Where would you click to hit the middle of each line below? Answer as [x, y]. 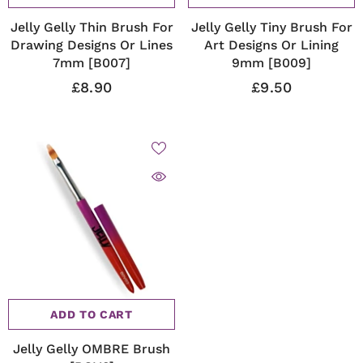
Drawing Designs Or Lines [92, 45]
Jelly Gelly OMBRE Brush [92, 349]
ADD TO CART [92, 314]
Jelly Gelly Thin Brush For [92, 27]
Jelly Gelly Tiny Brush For [271, 27]
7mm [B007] [92, 63]
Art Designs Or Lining [271, 45]
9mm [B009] [271, 63]
